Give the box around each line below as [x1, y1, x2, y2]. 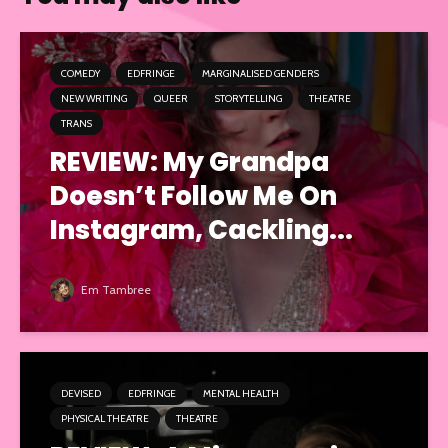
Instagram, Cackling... [50, 212, 353, 248]
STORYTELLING [215, 92, 282, 105]
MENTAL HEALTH [203, 387, 279, 400]
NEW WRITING [61, 92, 127, 105]
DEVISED [61, 387, 101, 400]
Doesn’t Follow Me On [50, 178, 337, 214]
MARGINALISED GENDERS [202, 67, 319, 80]
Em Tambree [78, 282, 151, 297]
